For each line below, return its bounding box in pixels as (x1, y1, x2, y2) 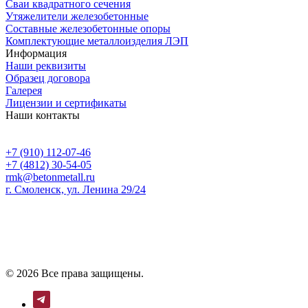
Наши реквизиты (5, 59, 86, 71)
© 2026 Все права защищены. (5, 267, 144, 279)
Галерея (5, 84, 42, 96)
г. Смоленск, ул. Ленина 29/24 (5, 183, 146, 195)
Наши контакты (5, 109, 80, 121)
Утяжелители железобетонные (5, 10, 148, 22)
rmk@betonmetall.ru (5, 170, 95, 183)
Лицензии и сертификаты (5, 96, 126, 109)
